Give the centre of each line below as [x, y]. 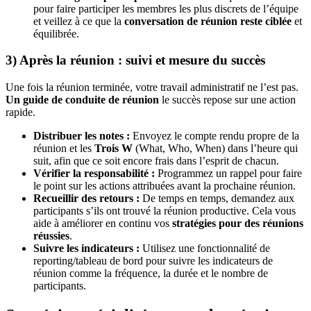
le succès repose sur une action [229, 100]
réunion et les [64, 149]
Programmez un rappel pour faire [228, 174]
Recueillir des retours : [86, 199]
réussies [51, 236]
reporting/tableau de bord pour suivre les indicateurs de [153, 261]
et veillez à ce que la [79, 21]
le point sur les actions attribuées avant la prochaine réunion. [165, 186]
